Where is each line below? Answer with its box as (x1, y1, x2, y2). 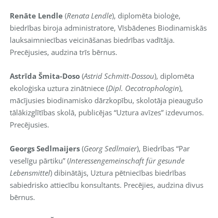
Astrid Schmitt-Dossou (84, 71, 154, 81)
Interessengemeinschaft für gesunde (69, 155, 184, 165)
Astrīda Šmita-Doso (10, 71, 80, 81)
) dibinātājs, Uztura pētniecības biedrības (50, 167, 186, 178)
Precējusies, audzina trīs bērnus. (10, 47, 117, 57)
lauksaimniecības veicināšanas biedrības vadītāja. (10, 35, 175, 45)
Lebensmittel (10, 167, 50, 178)
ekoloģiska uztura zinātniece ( (10, 83, 108, 93)
